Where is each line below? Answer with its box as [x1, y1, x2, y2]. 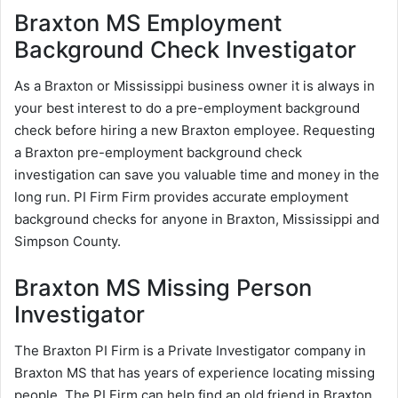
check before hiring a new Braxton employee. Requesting [14, 122, 375, 139]
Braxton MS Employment [14, 9, 283, 37]
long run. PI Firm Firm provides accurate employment [14, 188, 348, 206]
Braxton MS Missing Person [14, 274, 312, 302]
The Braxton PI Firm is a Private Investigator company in [14, 342, 366, 360]
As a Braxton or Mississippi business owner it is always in [14, 77, 375, 95]
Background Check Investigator [14, 36, 356, 64]
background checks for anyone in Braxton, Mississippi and [14, 211, 379, 228]
